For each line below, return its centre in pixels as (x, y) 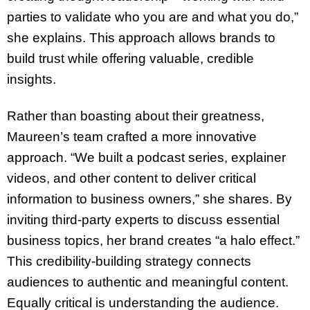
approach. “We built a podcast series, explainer (146, 157)
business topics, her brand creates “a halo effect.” (153, 240)
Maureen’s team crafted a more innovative (132, 136)
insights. (31, 79)
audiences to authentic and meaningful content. (148, 282)
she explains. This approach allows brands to (141, 37)
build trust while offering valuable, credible (130, 58)
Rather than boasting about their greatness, (136, 116)
